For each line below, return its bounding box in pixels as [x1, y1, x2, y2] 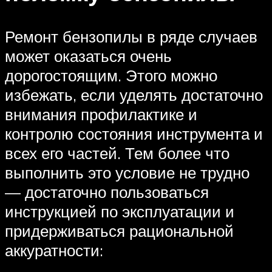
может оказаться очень [5, 46, 172, 66]
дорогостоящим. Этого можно [5, 65, 217, 85]
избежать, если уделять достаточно [5, 84, 263, 104]
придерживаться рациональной [5, 220, 234, 240]
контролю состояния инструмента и [5, 123, 263, 143]
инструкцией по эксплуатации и [5, 201, 234, 221]
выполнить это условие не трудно [5, 162, 250, 182]
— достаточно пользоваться [5, 182, 209, 202]
